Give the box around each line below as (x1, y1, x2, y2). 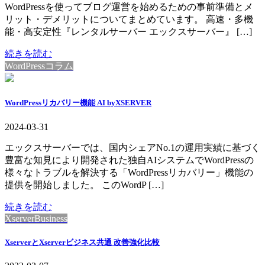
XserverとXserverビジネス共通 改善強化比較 (5, 237, 160, 247)
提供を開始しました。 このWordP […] (5, 179, 164, 190)
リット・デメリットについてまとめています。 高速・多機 (5, 14, 253, 25)
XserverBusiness (5, 213, 67, 224)
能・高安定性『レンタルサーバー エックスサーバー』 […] (5, 27, 252, 37)
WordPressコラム (5, 61, 73, 72)
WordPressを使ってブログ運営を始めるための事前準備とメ (5, 2, 253, 12)
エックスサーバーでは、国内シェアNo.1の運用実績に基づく (5, 142, 260, 153)
